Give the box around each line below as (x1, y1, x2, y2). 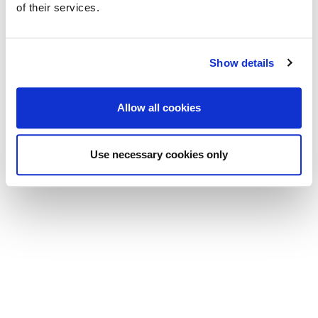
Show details (209, 56, 275, 69)
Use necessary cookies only (90, 148, 228, 160)
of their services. (16, 1, 99, 14)
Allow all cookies (117, 102, 201, 114)
